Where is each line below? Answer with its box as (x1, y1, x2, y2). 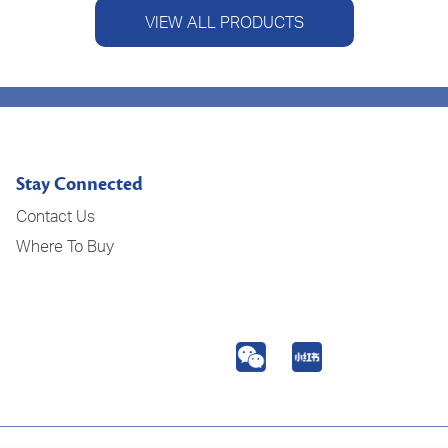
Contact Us (16, 206, 96, 226)
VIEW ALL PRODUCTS (144, 11, 304, 32)
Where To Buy (16, 236, 115, 256)
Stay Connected (16, 172, 144, 196)
